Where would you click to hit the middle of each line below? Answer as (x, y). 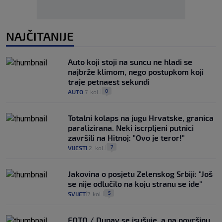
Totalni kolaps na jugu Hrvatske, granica (141, 117)
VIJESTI (78, 147)
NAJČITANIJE (40, 36)
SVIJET (77, 194)
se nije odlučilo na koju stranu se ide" (135, 183)
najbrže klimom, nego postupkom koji (136, 71)
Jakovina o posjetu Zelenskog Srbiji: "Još (140, 173)
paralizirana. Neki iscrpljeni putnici (131, 127)
